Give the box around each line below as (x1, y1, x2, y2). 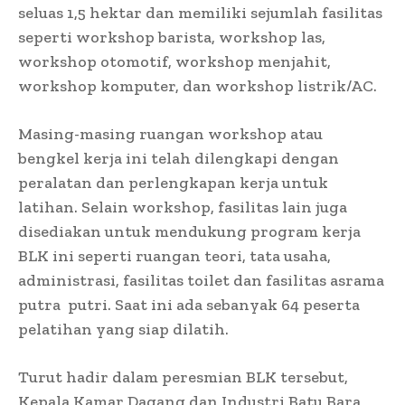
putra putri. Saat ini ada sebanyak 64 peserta (18, 294, 360, 315)
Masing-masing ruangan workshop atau (18, 123, 323, 144)
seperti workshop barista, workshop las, (18, 26, 325, 47)
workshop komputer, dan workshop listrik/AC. (18, 75, 377, 96)
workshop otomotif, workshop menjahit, (18, 51, 331, 71)
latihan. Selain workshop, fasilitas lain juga (18, 196, 347, 217)
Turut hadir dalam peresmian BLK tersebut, (18, 366, 348, 387)
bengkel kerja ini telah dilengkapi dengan (18, 147, 339, 168)
